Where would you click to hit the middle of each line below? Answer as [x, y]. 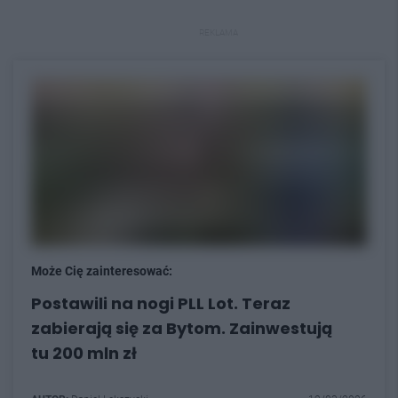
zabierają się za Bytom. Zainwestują [182, 328]
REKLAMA [219, 32]
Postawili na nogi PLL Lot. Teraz [161, 303]
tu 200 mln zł [84, 353]
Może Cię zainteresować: [102, 271]
